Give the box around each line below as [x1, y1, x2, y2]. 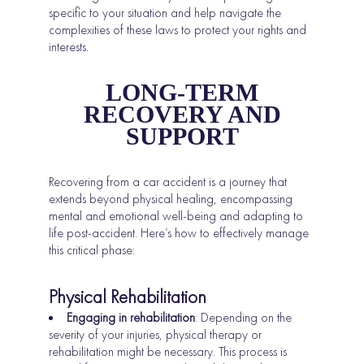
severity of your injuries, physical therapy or [49, 326, 262, 344]
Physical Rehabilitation [49, 284, 207, 310]
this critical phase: [49, 241, 136, 259]
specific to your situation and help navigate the [49, 4, 282, 22]
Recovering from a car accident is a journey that [49, 173, 288, 191]
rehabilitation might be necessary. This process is [49, 343, 288, 361]
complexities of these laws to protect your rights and [49, 21, 307, 39]
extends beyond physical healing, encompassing [49, 190, 293, 208]
